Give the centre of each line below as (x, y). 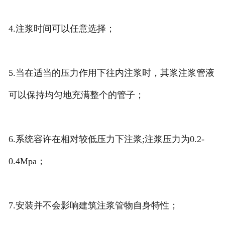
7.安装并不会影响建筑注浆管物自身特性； (93, 206)
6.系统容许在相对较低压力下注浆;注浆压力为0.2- (106, 139)
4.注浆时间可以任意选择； (62, 29)
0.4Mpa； (27, 161)
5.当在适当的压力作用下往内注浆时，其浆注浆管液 (111, 73)
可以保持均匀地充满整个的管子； (76, 95)
